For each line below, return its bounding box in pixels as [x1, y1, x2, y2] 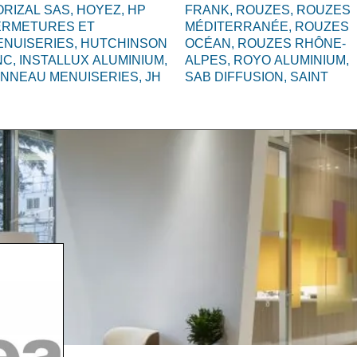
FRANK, [185, 3, 236, 17]
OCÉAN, [185, 37, 237, 50]
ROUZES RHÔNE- [237, 37, 346, 50]
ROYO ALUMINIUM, [233, 53, 349, 67]
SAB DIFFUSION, [185, 70, 290, 84]
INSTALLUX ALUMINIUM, [18, 53, 167, 67]
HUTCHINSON [80, 37, 167, 50]
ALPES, [185, 53, 233, 67]
